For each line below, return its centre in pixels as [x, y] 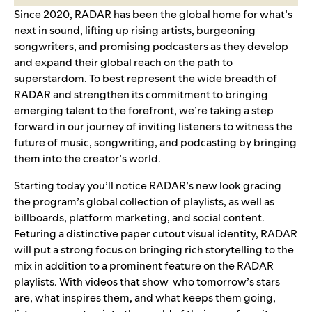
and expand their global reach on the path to [123, 63]
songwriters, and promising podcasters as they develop [151, 47]
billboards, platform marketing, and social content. [139, 218]
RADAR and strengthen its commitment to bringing [141, 95]
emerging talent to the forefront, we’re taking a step [144, 111]
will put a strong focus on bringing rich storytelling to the [154, 250]
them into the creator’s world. [87, 159]
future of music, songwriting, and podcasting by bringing [155, 143]
